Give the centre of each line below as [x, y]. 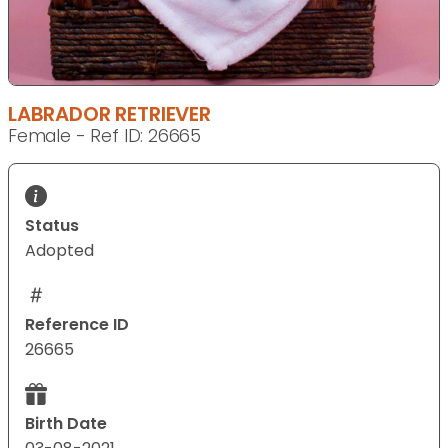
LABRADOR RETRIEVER [109, 114]
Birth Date [66, 424]
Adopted [59, 251]
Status [52, 226]
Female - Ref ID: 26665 [105, 136]
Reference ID [77, 325]
